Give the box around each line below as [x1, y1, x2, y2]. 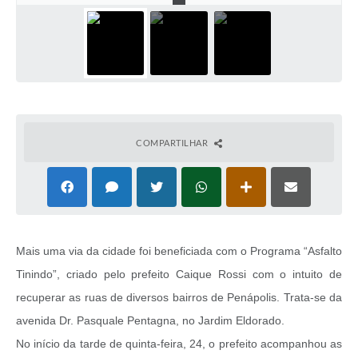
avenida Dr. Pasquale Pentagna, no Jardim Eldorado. [16, 313, 284, 327]
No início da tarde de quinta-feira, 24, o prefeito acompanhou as [16, 336, 342, 350]
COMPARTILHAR [136, 137, 210, 148]
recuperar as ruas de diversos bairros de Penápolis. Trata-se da [16, 290, 342, 304]
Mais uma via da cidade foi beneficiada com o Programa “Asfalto [16, 244, 342, 257]
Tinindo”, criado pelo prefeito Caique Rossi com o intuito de [16, 267, 342, 280]
